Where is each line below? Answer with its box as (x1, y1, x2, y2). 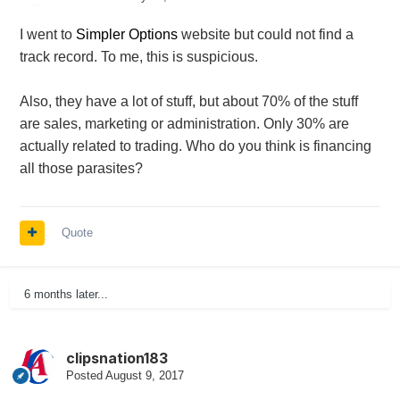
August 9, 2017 (104, 369, 184, 383)
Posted (65, 369, 105, 383)
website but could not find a (177, 27, 354, 43)
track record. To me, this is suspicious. (19, 49, 262, 65)
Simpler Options (75, 27, 178, 43)
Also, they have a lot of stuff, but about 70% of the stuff (19, 94, 358, 110)
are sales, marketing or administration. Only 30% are (19, 116, 349, 132)
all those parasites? (19, 161, 143, 177)
